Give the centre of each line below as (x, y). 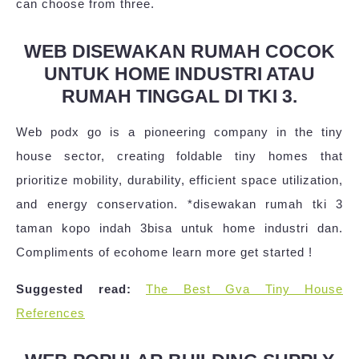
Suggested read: (74, 288)
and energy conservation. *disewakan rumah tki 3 (179, 204)
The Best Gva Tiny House (244, 288)
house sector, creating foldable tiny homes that (179, 155)
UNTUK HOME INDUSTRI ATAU (179, 73)
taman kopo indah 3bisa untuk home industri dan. (179, 228)
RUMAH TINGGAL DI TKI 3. (179, 96)
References (50, 313)
